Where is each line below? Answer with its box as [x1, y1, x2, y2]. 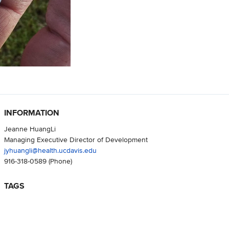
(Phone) [46, 155, 72, 166]
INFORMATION [4, 106, 59, 119]
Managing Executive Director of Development [4, 133, 148, 145]
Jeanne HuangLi [4, 123, 56, 134]
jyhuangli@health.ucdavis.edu [4, 144, 97, 155]
